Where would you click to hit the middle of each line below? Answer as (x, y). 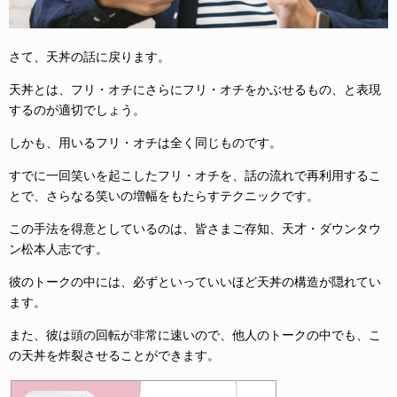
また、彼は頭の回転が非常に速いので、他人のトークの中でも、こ (195, 335)
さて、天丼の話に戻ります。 (90, 57)
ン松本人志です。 (58, 249)
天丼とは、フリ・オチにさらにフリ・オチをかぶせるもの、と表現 (195, 90)
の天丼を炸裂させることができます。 (114, 356)
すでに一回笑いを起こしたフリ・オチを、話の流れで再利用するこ (195, 176)
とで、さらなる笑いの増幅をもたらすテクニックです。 (164, 196)
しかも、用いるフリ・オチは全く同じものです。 (145, 143)
